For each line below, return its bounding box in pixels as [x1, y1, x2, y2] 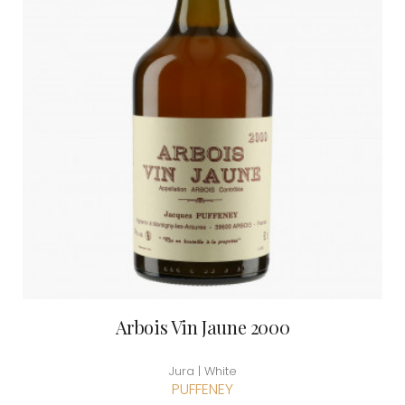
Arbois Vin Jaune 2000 [115, 315, 290, 340]
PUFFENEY [172, 379, 233, 400]
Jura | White [168, 363, 237, 381]
